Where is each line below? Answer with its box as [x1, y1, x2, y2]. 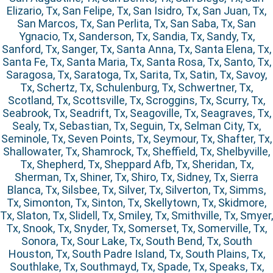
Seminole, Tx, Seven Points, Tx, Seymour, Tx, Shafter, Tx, [1, 132, 272, 146]
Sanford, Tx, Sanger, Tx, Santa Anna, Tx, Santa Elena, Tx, [2, 43, 271, 56]
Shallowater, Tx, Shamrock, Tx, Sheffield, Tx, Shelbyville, [3, 145, 270, 158]
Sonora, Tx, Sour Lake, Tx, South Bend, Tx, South [21, 235, 252, 248]
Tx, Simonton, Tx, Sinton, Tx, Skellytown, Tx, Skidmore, [7, 196, 266, 210]
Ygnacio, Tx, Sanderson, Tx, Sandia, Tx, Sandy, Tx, [18, 30, 255, 43]
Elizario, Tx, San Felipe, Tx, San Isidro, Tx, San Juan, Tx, [7, 4, 266, 18]
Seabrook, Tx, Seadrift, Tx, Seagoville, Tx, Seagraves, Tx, [2, 107, 271, 120]
